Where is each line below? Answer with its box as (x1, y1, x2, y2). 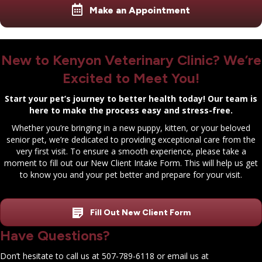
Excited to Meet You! (63, 70, 199, 87)
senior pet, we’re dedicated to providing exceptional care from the (6, 134, 256, 145)
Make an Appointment (89, 4, 190, 16)
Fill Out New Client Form (89, 208, 191, 218)
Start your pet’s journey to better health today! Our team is (5, 93, 257, 104)
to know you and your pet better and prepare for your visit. (20, 169, 242, 180)
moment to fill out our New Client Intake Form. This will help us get (4, 157, 258, 168)
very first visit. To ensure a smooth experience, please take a (16, 146, 246, 157)
